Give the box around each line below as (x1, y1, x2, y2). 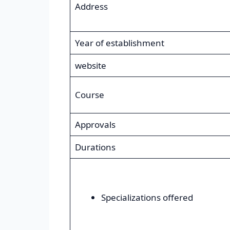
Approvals (74, 119, 116, 131)
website (74, 60, 106, 72)
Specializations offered (101, 191, 193, 204)
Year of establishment (74, 37, 164, 49)
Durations (74, 141, 116, 154)
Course (74, 89, 104, 101)
